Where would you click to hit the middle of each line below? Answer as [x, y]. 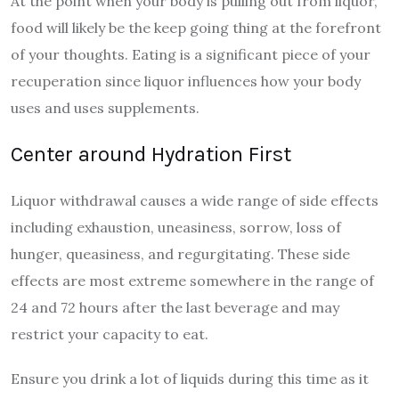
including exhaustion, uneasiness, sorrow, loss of [176, 227]
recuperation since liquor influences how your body [186, 81]
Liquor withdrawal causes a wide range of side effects [195, 200]
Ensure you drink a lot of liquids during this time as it [190, 378]
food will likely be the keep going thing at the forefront [196, 27]
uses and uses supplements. [105, 107]
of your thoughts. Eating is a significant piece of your [191, 54]
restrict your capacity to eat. [110, 334]
